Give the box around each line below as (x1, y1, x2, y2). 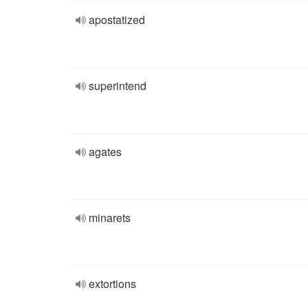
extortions (89, 276, 136, 291)
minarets (89, 210, 131, 225)
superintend (89, 78, 146, 93)
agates (89, 144, 122, 159)
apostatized (89, 12, 145, 27)
